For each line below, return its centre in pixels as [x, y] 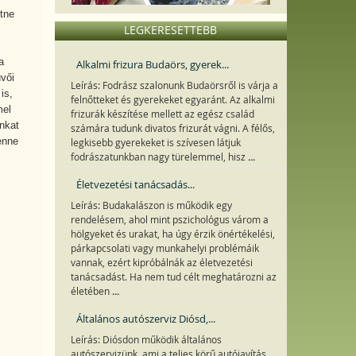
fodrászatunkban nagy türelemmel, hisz [159, 157]
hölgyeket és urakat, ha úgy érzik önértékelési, [172, 234]
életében [91, 291]
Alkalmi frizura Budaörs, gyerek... [152, 64]
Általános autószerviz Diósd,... [145, 319]
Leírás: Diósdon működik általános [146, 340]
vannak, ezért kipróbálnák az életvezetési [161, 263]
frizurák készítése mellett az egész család [162, 114]
